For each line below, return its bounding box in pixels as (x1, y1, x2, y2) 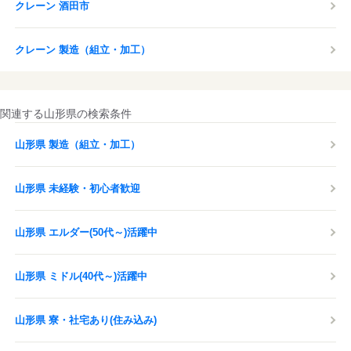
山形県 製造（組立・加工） (15, 139, 140, 150)
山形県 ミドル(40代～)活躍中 (15, 270, 147, 282)
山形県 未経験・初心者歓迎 (15, 183, 140, 194)
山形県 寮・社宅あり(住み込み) (15, 314, 157, 326)
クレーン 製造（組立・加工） (15, 44, 150, 56)
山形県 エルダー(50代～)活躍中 (15, 226, 157, 238)
